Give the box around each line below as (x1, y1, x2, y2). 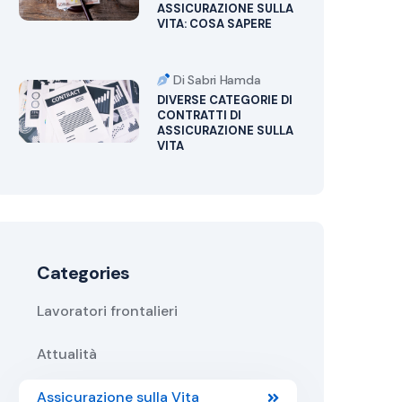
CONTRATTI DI (156, 108, 241, 123)
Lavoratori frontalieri (37, 301, 178, 320)
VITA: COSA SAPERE (156, 16, 272, 31)
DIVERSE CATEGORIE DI (156, 92, 293, 108)
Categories (37, 261, 130, 284)
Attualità (37, 345, 97, 363)
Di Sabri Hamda (170, 72, 261, 88)
